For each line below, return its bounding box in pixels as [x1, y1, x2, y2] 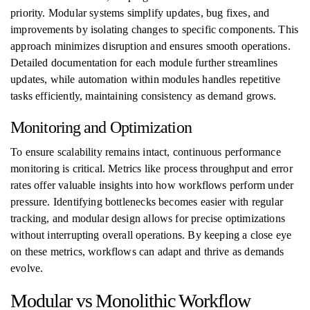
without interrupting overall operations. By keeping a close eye [10, 229, 292, 241]
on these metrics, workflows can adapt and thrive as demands [10, 246, 284, 257]
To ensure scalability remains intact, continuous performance [10, 146, 281, 158]
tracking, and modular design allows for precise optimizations [10, 212, 285, 224]
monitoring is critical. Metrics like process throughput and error [10, 163, 293, 174]
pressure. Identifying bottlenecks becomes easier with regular [10, 196, 283, 208]
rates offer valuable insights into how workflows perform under [10, 179, 294, 191]
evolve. [10, 262, 44, 274]
